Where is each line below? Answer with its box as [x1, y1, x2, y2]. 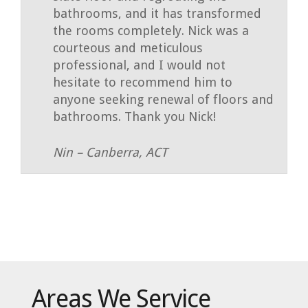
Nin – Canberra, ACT [52, 144, 167, 159]
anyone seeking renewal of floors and [52, 91, 274, 107]
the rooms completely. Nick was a [52, 23, 249, 38]
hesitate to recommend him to [52, 74, 232, 89]
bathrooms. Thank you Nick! [52, 109, 216, 124]
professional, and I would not [52, 57, 225, 72]
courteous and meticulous [52, 40, 203, 55]
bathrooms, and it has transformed [52, 5, 261, 21]
